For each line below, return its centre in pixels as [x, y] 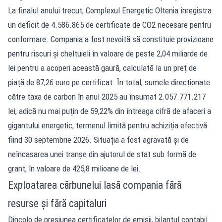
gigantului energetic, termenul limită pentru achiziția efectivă [108, 125]
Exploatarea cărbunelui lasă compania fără [95, 185]
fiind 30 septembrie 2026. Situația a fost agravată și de [98, 139]
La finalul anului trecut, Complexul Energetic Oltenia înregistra [110, 10]
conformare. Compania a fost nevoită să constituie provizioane [111, 39]
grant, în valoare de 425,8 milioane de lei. [74, 168]
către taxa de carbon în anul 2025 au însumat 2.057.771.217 [107, 96]
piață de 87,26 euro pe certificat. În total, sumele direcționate [109, 82]
